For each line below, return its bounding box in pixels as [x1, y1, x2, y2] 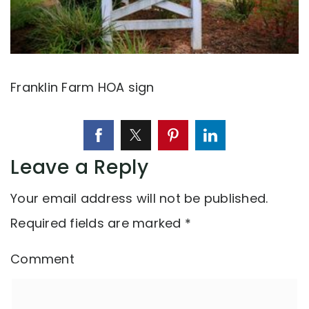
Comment [10, 250, 74, 268]
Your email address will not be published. [10, 190, 268, 208]
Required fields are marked [10, 215, 185, 232]
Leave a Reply [10, 154, 149, 181]
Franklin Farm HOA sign [10, 79, 154, 97]
